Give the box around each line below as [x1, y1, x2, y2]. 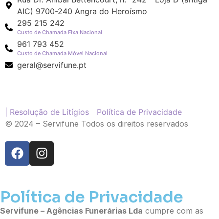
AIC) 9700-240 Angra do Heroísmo [17, 6, 147, 16]
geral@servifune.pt [17, 60, 87, 70]
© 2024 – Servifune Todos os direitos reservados [5, 118, 188, 129]
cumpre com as [143, 205, 203, 216]
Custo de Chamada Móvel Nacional [17, 49, 108, 57]
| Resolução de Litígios [5, 107, 89, 117]
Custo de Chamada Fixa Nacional [17, 28, 102, 36]
